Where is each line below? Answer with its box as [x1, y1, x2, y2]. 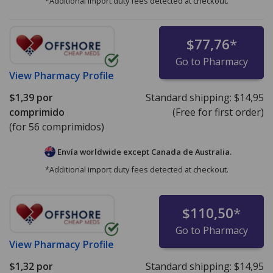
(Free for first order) [172, 105, 264, 119]
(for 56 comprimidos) [9, 119, 104, 133]
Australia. [194, 146, 232, 157]
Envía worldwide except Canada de [55, 146, 195, 157]
